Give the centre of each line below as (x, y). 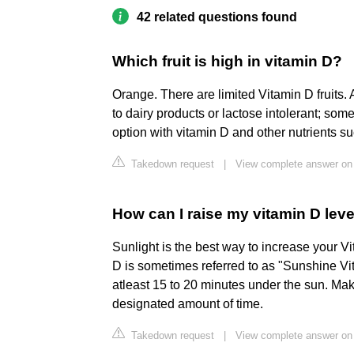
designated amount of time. (188, 304)
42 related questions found (217, 17)
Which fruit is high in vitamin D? (227, 62)
